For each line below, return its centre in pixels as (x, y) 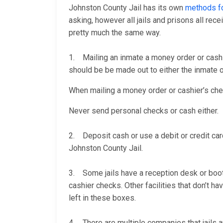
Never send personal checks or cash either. (144, 111)
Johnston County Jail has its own (127, 8)
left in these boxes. (102, 198)
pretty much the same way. (115, 33)
